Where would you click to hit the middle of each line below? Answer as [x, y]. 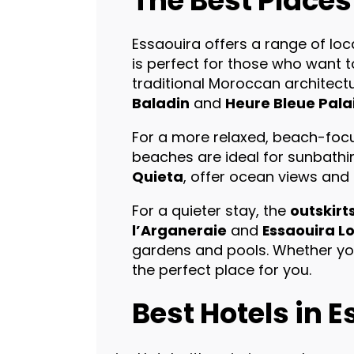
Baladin [160, 104]
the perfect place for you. [221, 270]
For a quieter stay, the [211, 211]
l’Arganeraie [179, 231]
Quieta [157, 177]
